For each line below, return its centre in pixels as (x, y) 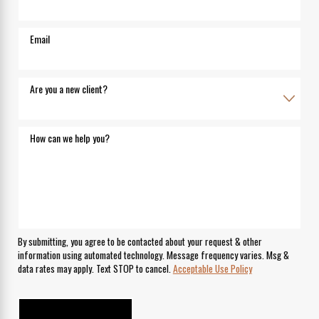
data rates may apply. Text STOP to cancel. (95, 268)
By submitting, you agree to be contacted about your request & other (140, 241)
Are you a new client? (69, 88)
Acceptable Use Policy (212, 268)
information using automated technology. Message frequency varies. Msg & (153, 255)
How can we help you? (70, 138)
